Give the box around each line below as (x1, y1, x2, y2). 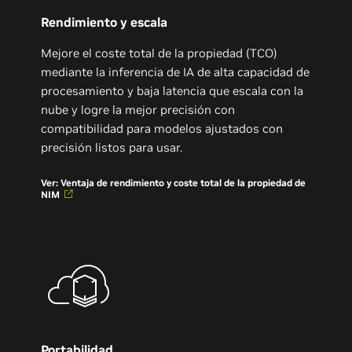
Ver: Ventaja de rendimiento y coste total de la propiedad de (41, 177, 306, 189)
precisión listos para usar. (41, 140, 183, 156)
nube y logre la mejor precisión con (41, 102, 236, 118)
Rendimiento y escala (41, 14, 168, 31)
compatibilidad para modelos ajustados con (41, 121, 284, 137)
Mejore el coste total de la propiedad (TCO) (41, 46, 278, 61)
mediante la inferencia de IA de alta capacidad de (41, 64, 310, 80)
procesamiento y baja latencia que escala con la (41, 83, 304, 99)
